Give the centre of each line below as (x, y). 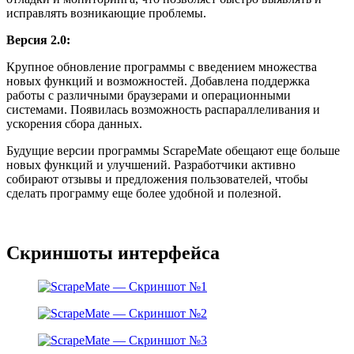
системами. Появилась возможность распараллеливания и (163, 109)
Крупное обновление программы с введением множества (162, 66)
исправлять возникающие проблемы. (106, 13)
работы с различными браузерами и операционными (149, 95)
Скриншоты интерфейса (113, 253)
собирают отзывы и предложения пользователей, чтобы (157, 179)
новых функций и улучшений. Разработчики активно (151, 164)
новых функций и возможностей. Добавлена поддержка (158, 81)
